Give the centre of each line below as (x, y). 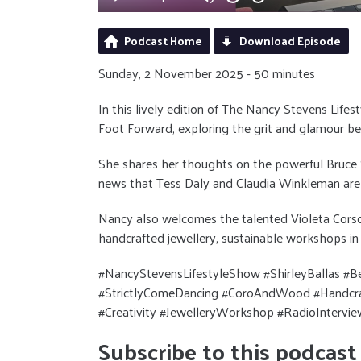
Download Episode (290, 40)
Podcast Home (163, 40)
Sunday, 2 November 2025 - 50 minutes (207, 73)
